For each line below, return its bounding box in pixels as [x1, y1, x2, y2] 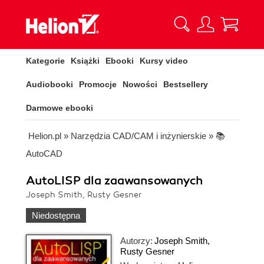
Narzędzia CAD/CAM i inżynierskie [71, 131, 206, 141]
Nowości [123, 80, 157, 89]
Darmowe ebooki [26, 103, 93, 113]
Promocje [79, 80, 117, 89]
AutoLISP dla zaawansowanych [26, 173, 203, 188]
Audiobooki [26, 80, 73, 89]
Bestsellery [163, 80, 208, 89]
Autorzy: [120, 236, 153, 246]
